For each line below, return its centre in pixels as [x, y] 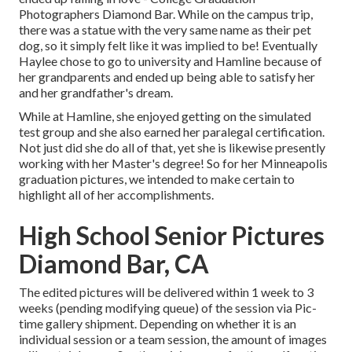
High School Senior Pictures [172, 236]
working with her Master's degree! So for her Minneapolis [173, 163]
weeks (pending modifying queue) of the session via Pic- [168, 308]
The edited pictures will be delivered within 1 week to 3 [166, 292]
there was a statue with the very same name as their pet [165, 30]
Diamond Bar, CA [114, 264]
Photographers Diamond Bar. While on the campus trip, [166, 14]
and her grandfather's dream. [96, 93]
